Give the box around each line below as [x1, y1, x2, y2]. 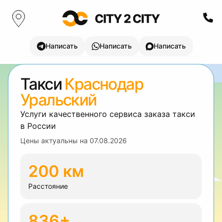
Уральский [20, 90, 97, 110]
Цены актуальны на [20, 136, 90, 145]
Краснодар [64, 74, 144, 94]
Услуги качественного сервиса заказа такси [20, 109, 195, 119]
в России [20, 121, 56, 131]
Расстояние [28, 182, 68, 190]
